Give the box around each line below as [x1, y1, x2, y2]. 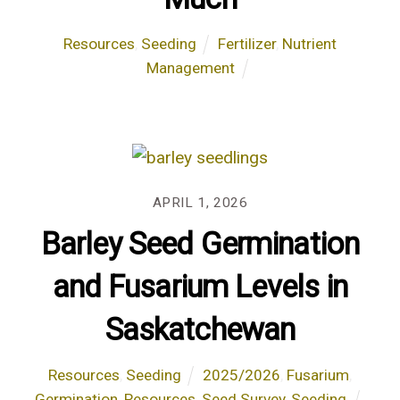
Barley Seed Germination [40, 225, 360, 262]
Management [146, 59, 236, 78]
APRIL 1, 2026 [152, 194, 248, 211]
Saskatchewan [104, 311, 296, 347]
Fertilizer [218, 35, 277, 54]
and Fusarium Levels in [52, 268, 348, 304]
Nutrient [282, 35, 337, 54]
